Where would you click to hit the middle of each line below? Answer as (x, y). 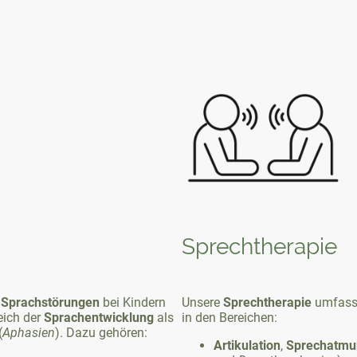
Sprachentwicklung (99, 317)
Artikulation (247, 345)
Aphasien (29, 332)
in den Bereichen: (229, 317)
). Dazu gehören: (101, 332)
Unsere (202, 302)
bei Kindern (133, 302)
